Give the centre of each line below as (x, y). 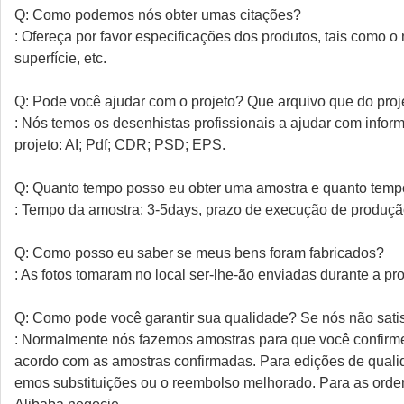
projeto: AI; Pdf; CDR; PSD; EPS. (120, 145)
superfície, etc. (60, 58)
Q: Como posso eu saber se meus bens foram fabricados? (199, 253)
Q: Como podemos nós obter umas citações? (158, 15)
